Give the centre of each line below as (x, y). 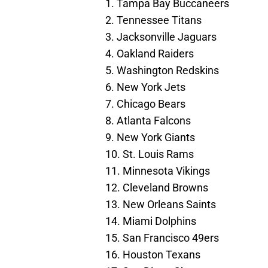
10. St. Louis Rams (150, 154)
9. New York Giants (150, 138)
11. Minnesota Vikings (158, 171)
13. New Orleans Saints (161, 205)
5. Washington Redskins (162, 71)
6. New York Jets (145, 87)
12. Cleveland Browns (157, 188)
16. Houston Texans (153, 255)
